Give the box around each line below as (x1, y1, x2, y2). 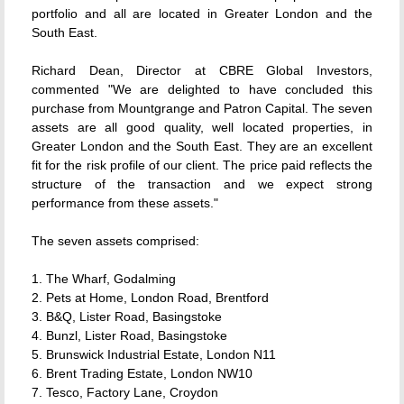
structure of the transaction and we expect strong (32, 177, 372, 191)
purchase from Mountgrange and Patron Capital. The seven (32, 101, 372, 115)
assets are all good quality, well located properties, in (32, 120, 372, 134)
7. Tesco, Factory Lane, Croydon (32, 385, 218, 399)
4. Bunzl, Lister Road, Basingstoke (32, 328, 227, 343)
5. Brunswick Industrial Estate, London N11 (32, 347, 276, 362)
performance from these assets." (32, 196, 218, 210)
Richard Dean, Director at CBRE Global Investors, (32, 63, 372, 78)
